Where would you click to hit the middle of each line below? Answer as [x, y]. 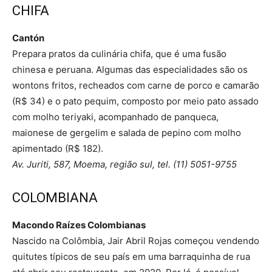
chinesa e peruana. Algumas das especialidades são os [130, 69]
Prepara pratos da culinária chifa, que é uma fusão [119, 53]
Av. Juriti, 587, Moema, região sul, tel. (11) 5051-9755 [124, 164]
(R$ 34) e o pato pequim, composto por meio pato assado [135, 101]
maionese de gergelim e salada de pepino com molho [127, 132]
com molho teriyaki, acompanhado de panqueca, [115, 117]
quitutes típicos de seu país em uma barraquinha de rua [131, 256]
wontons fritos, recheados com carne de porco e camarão [136, 85]
